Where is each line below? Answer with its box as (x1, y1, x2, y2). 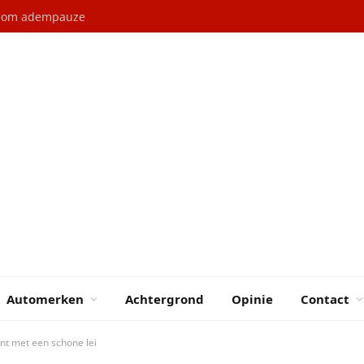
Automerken (6, 290, 84, 307)
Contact (301, 290, 349, 307)
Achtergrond (125, 290, 204, 307)
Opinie (232, 290, 273, 307)
